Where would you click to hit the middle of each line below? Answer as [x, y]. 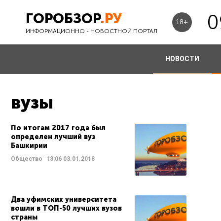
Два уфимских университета [64, 200]
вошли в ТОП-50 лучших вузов [66, 208]
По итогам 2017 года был [58, 128]
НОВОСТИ [182, 59]
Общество [27, 159]
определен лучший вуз [53, 137]
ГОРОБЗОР [63, 18]
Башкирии [29, 146]
